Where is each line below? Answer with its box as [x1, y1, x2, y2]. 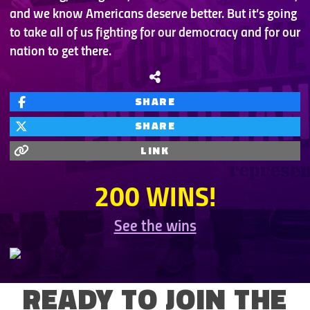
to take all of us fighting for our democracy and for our [10, 26, 300, 40]
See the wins [113, 219, 197, 235]
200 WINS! [94, 185, 216, 214]
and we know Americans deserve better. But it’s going [10, 7, 297, 21]
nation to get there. [10, 44, 111, 59]
